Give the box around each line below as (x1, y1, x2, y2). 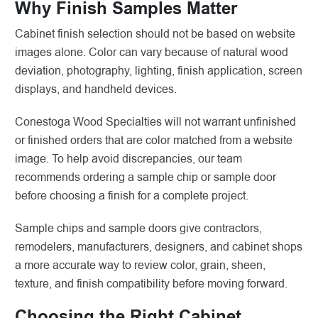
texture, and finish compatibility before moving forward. (15, 275, 287, 292)
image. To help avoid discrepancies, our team (15, 150, 242, 167)
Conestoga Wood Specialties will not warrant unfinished (15, 114, 296, 130)
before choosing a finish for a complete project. (15, 187, 248, 204)
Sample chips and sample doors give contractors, (15, 220, 262, 236)
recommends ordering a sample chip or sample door (15, 169, 276, 185)
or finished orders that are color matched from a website (15, 132, 292, 148)
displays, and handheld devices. (15, 81, 177, 97)
